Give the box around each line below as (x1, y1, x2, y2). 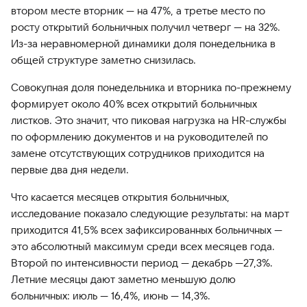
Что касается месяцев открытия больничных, (11, 191, 230, 204)
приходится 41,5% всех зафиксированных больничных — (11, 223, 282, 236)
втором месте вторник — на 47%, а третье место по (11, 4, 265, 17)
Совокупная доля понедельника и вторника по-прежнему (11, 81, 291, 94)
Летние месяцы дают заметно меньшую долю (11, 273, 236, 286)
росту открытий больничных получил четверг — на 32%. (11, 21, 280, 34)
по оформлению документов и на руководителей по (11, 130, 268, 143)
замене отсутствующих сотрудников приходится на (11, 147, 265, 160)
